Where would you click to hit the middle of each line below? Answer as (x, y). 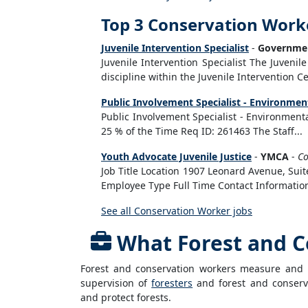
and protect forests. (126, 297)
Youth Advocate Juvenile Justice (176, 156)
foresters (172, 283)
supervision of (116, 283)
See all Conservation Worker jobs (177, 211)
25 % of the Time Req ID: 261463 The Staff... (202, 131)
